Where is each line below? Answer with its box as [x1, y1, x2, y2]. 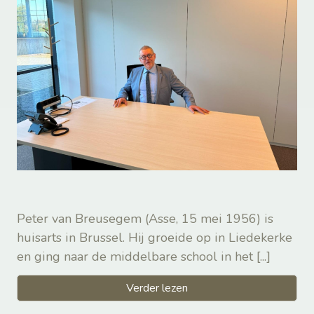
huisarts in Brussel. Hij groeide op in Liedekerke [17, 228, 292, 246]
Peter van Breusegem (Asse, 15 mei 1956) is [17, 210, 273, 227]
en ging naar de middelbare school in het [17, 247, 257, 265]
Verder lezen [126, 280, 188, 296]
